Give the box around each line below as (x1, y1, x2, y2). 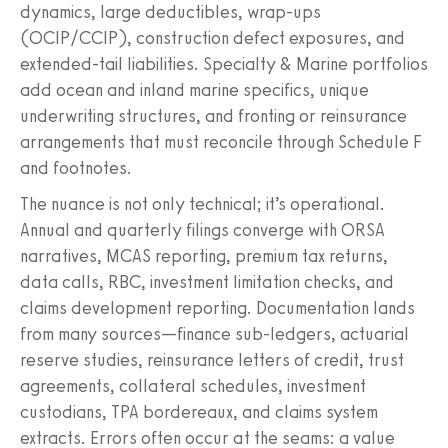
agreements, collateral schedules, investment (20, 374, 366, 397)
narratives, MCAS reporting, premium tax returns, (20, 244, 388, 267)
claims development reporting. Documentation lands (20, 296, 415, 319)
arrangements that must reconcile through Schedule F (20, 130, 422, 153)
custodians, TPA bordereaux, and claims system (20, 400, 378, 423)
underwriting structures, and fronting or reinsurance (20, 104, 407, 127)
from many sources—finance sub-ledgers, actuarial (20, 322, 409, 345)
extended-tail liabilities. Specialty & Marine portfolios (20, 52, 428, 75)
